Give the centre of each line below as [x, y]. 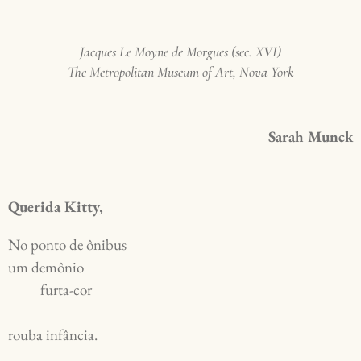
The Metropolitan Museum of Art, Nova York [180, 71]
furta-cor [68, 290]
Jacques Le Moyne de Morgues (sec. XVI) [180, 51]
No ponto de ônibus [69, 245]
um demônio [48, 268]
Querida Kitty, [56, 207]
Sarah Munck [311, 137]
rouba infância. [53, 335]
